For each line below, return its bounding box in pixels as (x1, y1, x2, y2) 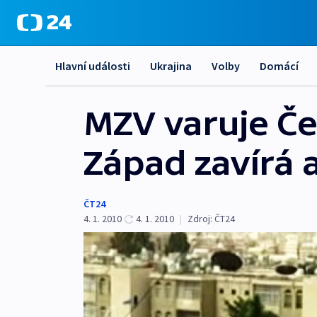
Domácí (260, 59, 299, 73)
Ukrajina (150, 59, 192, 73)
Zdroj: (188, 212, 212, 225)
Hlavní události (55, 59, 130, 73)
